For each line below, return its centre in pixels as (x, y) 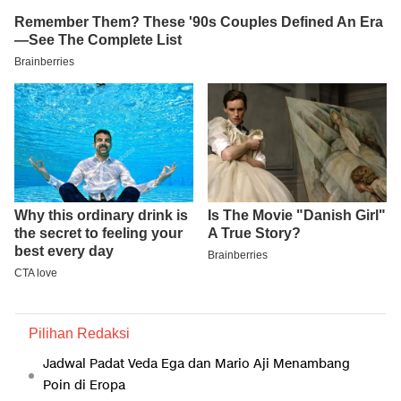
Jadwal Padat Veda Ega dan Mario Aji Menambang (196, 364)
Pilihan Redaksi (79, 334)
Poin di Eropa (84, 386)
